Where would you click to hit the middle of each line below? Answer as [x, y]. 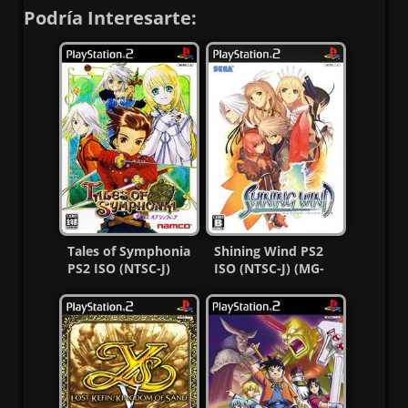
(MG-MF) [94, 286]
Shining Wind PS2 [268, 251]
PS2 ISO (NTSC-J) [118, 269]
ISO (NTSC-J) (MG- [269, 269]
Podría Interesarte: [110, 18]
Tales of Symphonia [128, 251]
